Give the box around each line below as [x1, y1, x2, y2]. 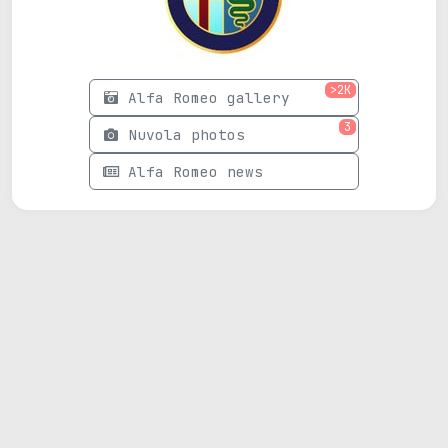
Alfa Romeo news [128, 162, 263, 182]
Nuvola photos [128, 125, 245, 145]
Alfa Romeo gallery [128, 88, 290, 108]
